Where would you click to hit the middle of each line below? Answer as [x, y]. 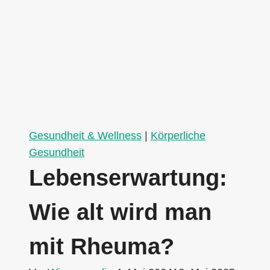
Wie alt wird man [120, 212]
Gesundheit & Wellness [85, 135]
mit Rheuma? [102, 246]
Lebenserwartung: [128, 177]
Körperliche [178, 135]
